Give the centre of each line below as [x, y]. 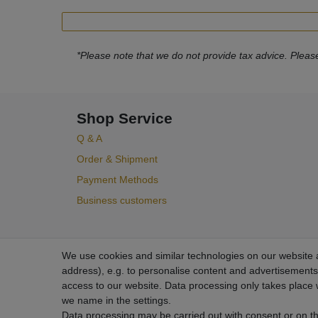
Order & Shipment [117, 159]
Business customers [122, 200]
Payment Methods [117, 179]
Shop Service [125, 118]
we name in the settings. [116, 300]
